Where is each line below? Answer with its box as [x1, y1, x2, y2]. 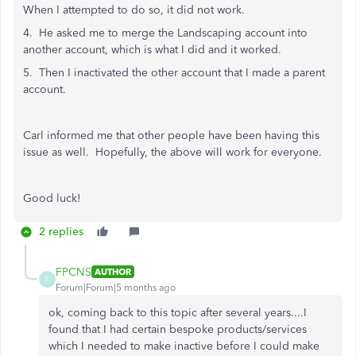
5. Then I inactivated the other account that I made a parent [23, 65, 325, 79]
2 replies [39, 224, 83, 238]
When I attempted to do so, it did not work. [23, 2, 245, 17]
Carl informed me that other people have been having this [23, 128, 319, 142]
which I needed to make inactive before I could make [48, 339, 319, 353]
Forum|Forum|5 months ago [56, 281, 176, 293]
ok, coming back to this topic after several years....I [48, 305, 307, 319]
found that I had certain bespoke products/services [48, 322, 307, 336]
